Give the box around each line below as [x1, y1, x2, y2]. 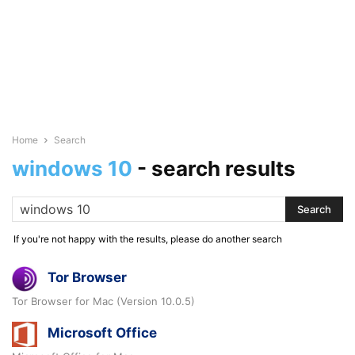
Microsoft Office [48, 325, 157, 341]
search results [151, 156, 296, 181]
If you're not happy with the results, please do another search [13, 233, 282, 245]
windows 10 [12, 156, 132, 181]
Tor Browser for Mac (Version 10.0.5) [12, 295, 195, 307]
